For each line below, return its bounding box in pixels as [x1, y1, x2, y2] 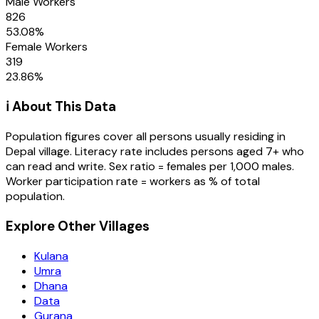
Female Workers [6, 38, 88, 54]
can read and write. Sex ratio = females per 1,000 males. [6, 159, 294, 174]
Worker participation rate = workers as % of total [6, 174, 260, 189]
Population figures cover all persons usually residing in [6, 129, 286, 145]
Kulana [34, 248, 68, 263]
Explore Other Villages [6, 216, 150, 235]
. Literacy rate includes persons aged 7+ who [70, 144, 304, 159]
